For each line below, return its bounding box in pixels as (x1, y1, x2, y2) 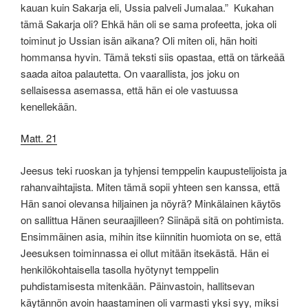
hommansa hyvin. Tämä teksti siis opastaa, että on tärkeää (21, 49, 287, 64)
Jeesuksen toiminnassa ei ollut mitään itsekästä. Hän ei (21, 245, 269, 260)
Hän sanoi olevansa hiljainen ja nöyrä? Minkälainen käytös (21, 195, 281, 210)
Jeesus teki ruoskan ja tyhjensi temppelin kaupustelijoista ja (21, 162, 287, 177)
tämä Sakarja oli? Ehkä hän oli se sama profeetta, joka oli (21, 16, 276, 31)
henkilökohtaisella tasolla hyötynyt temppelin (21, 261, 219, 276)
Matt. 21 (21, 131, 57, 146)
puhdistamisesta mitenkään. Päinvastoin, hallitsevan (21, 278, 254, 293)
